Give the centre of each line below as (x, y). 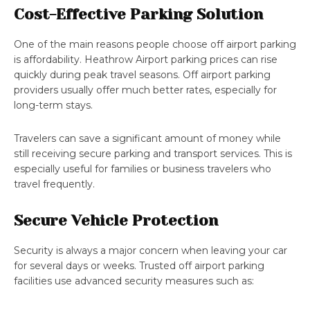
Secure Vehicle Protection (116, 221)
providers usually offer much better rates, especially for (145, 90)
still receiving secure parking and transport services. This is (153, 154)
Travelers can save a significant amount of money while (147, 139)
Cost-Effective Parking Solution (138, 15)
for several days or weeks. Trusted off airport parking (139, 266)
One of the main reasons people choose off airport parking (155, 45)
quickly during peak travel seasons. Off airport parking (142, 75)
